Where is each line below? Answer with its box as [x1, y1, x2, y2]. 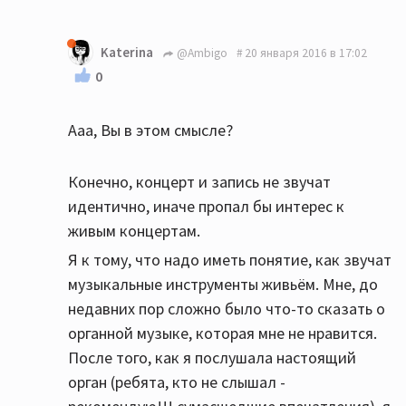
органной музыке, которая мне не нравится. [68, 323, 377, 344]
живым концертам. [68, 220, 200, 242]
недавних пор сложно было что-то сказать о [68, 298, 385, 320]
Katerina [101, 43, 153, 62]
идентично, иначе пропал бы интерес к [68, 196, 344, 217]
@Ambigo [174, 44, 227, 61]
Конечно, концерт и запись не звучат [68, 171, 331, 193]
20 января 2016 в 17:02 [245, 44, 367, 61]
